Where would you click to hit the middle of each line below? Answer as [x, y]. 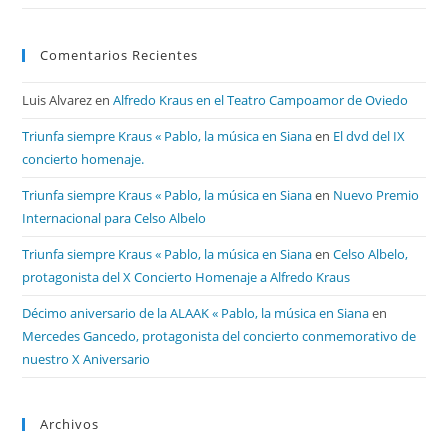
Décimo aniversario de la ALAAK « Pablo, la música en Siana [196, 312]
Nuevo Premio [376, 194]
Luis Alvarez [57, 99]
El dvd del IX [369, 135]
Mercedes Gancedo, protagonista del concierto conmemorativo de [219, 335]
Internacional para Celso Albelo [114, 217]
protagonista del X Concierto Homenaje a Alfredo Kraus [186, 276]
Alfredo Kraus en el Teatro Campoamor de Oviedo [261, 99]
